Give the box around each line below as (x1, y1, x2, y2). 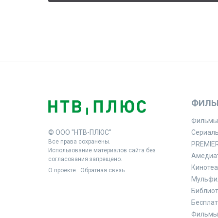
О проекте (48, 166, 76, 174)
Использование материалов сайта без (48, 146, 156, 154)
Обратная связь (80, 166, 125, 174)
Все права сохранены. (48, 138, 110, 145)
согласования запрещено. (48, 155, 122, 163)
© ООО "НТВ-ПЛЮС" (48, 128, 111, 136)
